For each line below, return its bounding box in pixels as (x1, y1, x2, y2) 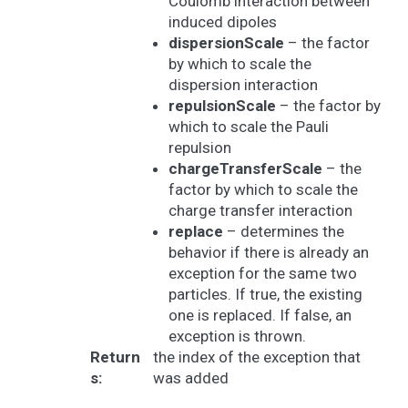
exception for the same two (168, 264, 357, 282)
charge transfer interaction (168, 201, 352, 219)
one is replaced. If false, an (168, 306, 352, 324)
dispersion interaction (168, 76, 318, 94)
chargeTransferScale (168, 159, 322, 178)
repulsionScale (168, 97, 276, 115)
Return (89, 348, 140, 366)
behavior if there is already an (168, 243, 369, 261)
